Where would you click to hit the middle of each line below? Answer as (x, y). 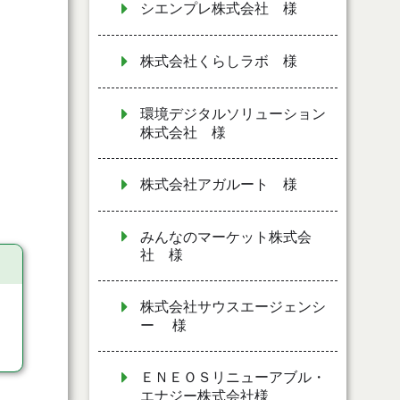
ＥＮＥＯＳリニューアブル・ (233, 378)
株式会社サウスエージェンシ (233, 307)
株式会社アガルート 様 (219, 184)
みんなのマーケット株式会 (226, 237)
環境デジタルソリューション (233, 113)
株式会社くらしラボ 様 (219, 62)
